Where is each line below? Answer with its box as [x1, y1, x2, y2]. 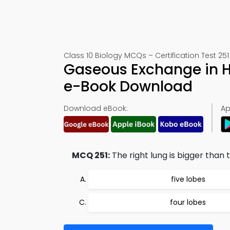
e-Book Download [64, 76, 193, 97]
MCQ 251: [72, 149, 110, 161]
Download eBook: [64, 103, 128, 113]
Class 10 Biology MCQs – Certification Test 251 [64, 50, 229, 61]
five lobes [170, 174, 205, 184]
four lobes [170, 197, 206, 207]
